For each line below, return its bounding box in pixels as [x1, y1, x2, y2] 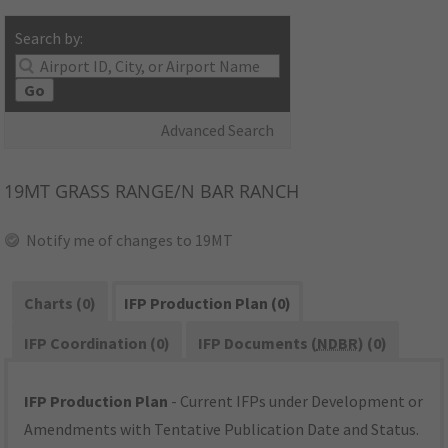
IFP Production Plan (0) [123, 293, 291, 314]
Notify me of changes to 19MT [26, 230, 234, 251]
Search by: [15, 28, 84, 49]
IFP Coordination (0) [24, 333, 171, 354]
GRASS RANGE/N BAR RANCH [50, 179, 300, 204]
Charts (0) [24, 293, 97, 314]
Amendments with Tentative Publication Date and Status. [24, 419, 420, 440]
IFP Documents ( [197, 333, 317, 354]
